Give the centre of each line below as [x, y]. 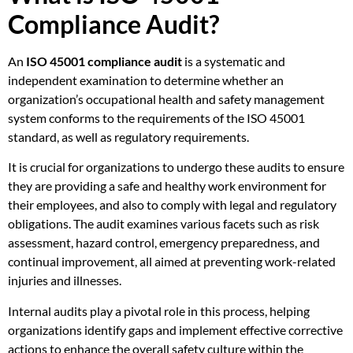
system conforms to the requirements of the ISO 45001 [156, 118]
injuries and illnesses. [65, 281]
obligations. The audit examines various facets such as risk [163, 224]
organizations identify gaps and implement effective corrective [175, 329]
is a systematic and [234, 61]
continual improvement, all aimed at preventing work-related [172, 262]
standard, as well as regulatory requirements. [128, 137]
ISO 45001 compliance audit [104, 61]
